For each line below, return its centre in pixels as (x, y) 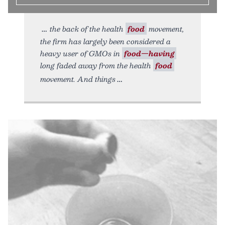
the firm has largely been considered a (105, 41)
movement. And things (78, 79)
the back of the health (88, 28)
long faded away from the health (97, 65)
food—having (149, 53)
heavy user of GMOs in (81, 53)
